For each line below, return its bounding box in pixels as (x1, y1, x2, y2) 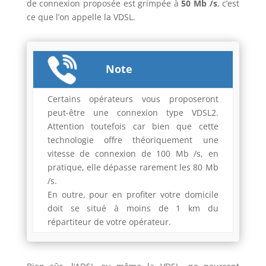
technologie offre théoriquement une (47, 134, 218, 145)
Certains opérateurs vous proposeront (47, 93, 218, 104)
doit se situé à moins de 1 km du (47, 202, 218, 214)
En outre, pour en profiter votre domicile (47, 188, 218, 200)
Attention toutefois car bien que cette (47, 120, 218, 132)
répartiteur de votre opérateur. (47, 216, 171, 227)
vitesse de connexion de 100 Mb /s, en (47, 147, 218, 159)
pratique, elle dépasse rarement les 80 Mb (47, 161, 218, 173)
